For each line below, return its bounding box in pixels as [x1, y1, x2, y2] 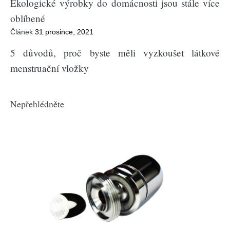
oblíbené [10, 12, 45, 25]
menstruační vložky [10, 62, 89, 75]
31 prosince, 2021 [35, 28, 93, 36]
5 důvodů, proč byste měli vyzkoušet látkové [10, 46, 220, 60]
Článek [10, 28, 33, 36]
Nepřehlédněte [10, 98, 64, 110]
